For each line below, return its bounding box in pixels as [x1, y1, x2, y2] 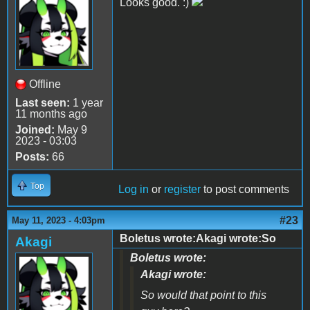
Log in [118, 183, 149, 195]
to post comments [201, 183, 289, 195]
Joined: [15, 123, 55, 136]
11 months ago [15, 107, 87, 120]
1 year [70, 96, 103, 109]
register [164, 183, 201, 195]
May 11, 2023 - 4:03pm [12, 215, 105, 226]
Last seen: [15, 96, 70, 109]
